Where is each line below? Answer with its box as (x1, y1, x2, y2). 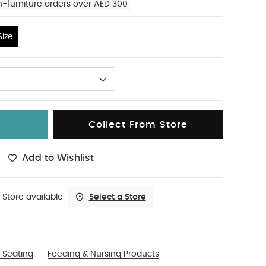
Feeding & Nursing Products (47, 250, 159, 258)
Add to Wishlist (21, 153, 94, 163)
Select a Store (88, 193, 146, 201)
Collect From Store (88, 120, 188, 129)
